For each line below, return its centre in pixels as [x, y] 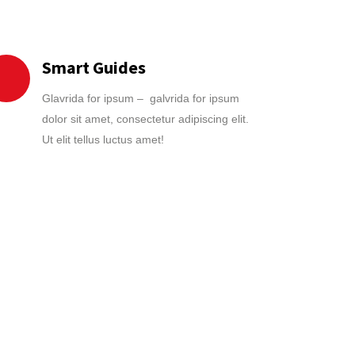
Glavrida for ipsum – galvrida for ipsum [140, 98]
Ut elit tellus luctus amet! [103, 139]
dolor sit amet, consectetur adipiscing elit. [145, 119]
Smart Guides [94, 67]
